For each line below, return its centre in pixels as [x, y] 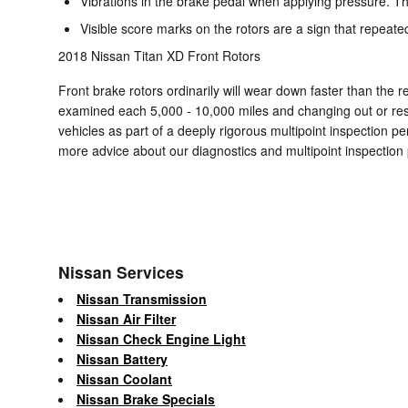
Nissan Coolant [124, 378]
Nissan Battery [122, 358]
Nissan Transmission [142, 298]
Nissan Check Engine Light [161, 338]
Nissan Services [121, 271]
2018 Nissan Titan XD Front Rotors [159, 55]
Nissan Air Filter [126, 318]
